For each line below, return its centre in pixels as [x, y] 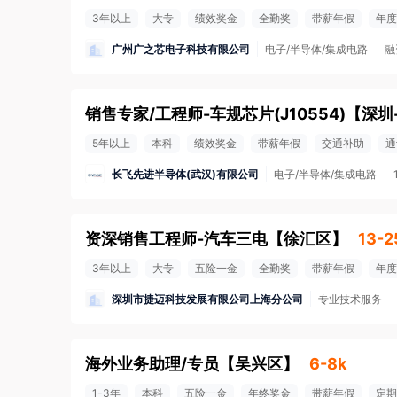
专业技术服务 [350, 299]
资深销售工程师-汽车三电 [176, 239]
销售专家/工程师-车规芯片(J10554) [215, 114]
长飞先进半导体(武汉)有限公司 [185, 174]
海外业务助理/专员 [152, 364]
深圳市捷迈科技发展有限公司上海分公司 [207, 299]
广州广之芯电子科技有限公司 [181, 49]
